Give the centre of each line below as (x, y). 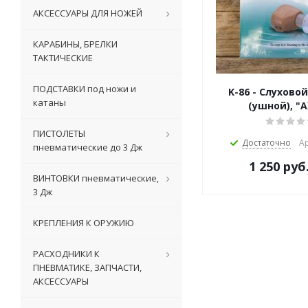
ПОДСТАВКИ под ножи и (85, 89)
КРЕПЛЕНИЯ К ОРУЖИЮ (84, 223)
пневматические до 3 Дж (88, 147)
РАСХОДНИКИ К (66, 254)
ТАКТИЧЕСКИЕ (63, 58)
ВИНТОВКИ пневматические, (96, 178)
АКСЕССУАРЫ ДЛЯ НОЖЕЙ (88, 13)
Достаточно (266, 143)
